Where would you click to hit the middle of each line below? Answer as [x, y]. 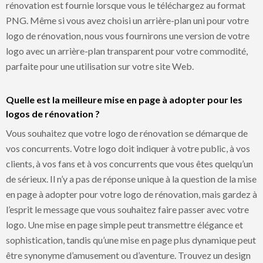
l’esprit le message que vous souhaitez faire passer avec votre [127, 209]
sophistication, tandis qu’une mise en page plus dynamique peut [131, 240]
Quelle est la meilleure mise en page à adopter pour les [124, 99]
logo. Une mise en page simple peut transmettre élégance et [124, 224]
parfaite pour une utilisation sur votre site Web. [100, 66]
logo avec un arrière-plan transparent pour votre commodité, [127, 50]
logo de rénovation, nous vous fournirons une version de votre [128, 35]
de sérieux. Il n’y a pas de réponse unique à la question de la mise [131, 178]
